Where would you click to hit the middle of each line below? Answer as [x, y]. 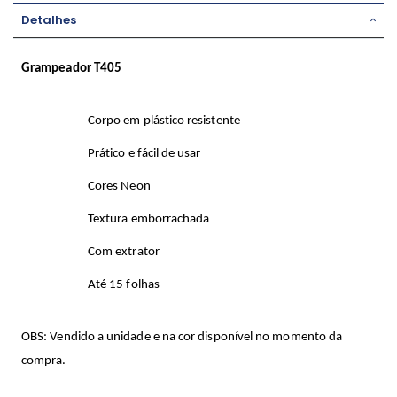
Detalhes [49, 20]
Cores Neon [119, 187]
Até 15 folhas [124, 285]
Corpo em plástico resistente [164, 121]
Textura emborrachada [149, 219]
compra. [44, 361]
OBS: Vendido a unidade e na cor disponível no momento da [182, 337]
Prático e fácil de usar [144, 154]
